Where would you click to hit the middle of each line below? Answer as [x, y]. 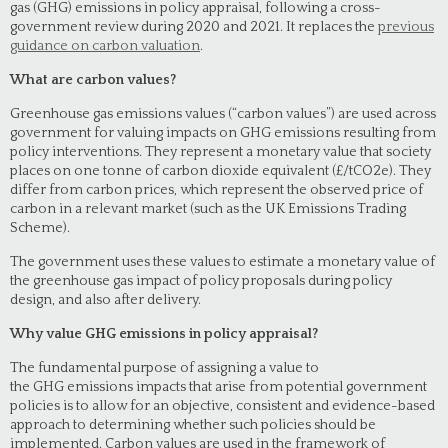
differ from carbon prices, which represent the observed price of [216, 190]
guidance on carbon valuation [105, 46]
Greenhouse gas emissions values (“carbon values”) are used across [223, 114]
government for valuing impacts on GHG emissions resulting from [223, 133]
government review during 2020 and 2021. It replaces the [194, 27]
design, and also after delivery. [105, 300]
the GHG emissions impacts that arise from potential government [218, 387]
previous [406, 27]
